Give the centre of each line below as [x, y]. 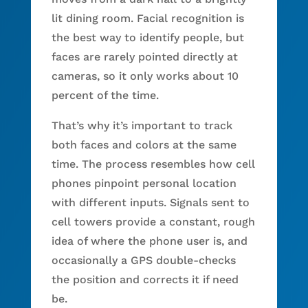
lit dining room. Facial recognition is [147, 18]
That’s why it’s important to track [142, 125]
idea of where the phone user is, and [149, 241]
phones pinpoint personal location [144, 183]
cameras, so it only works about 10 [145, 76]
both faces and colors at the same [144, 144]
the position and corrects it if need [145, 279]
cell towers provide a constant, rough [153, 221]
